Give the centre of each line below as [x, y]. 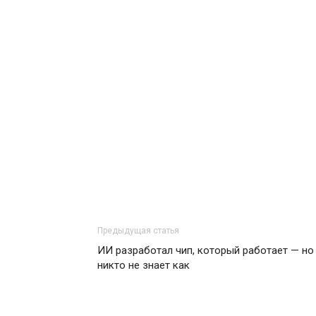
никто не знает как [144, 265]
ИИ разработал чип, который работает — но [206, 250]
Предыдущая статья [138, 231]
